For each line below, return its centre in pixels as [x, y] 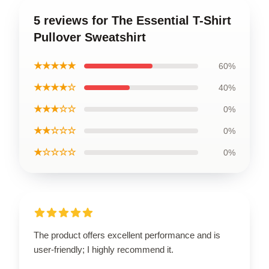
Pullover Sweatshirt [90, 37]
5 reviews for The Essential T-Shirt [132, 20]
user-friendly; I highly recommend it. [104, 249]
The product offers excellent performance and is [127, 235]
